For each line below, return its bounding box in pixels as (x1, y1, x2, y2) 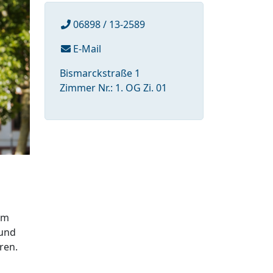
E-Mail (70, 41, 101, 55)
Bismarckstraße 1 (60, 66, 140, 80)
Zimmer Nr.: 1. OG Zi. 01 (60, 80, 167, 94)
